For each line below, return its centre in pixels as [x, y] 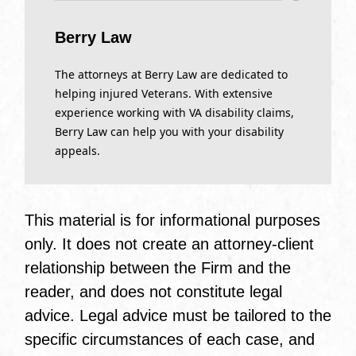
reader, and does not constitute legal [153, 292]
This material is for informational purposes [172, 221]
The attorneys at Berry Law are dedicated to [172, 75]
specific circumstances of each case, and [169, 340]
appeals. [78, 151]
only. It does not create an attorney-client [169, 244]
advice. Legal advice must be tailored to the [178, 316]
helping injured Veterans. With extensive [164, 94]
